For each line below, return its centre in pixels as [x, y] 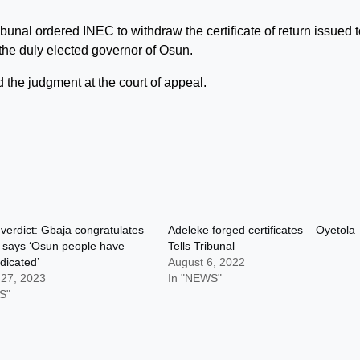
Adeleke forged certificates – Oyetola [262, 230]
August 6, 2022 [207, 262]
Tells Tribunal [202, 246]
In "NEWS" [195, 278]
